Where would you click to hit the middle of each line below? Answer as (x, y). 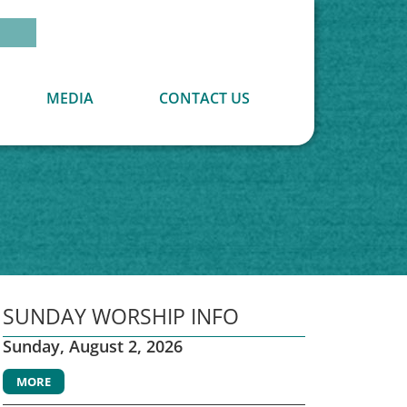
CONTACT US (204, 99)
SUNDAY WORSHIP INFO (120, 317)
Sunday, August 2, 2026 (92, 347)
